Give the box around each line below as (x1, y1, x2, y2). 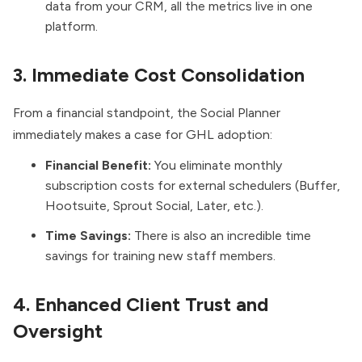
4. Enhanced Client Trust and (13, 293, 268, 317)
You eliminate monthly (151, 158, 282, 174)
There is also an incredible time (131, 228, 311, 244)
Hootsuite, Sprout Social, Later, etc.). (45, 198, 267, 214)
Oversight (13, 320, 103, 343)
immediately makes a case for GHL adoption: (13, 127, 272, 143)
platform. (45, 18, 98, 34)
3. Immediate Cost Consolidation (13, 63, 305, 86)
